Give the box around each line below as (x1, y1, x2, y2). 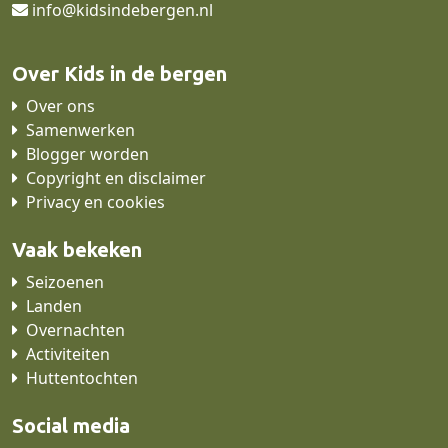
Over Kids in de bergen (12, 61, 227, 85)
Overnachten (26, 318, 125, 341)
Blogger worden (26, 142, 149, 165)
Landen (26, 294, 82, 317)
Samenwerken (26, 118, 135, 141)
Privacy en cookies (26, 190, 165, 213)
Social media (12, 413, 130, 437)
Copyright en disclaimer (26, 166, 206, 189)
